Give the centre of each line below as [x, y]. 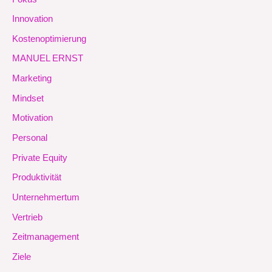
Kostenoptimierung [49, 39]
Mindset [28, 98]
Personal [30, 138]
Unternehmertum [46, 197]
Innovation [32, 19]
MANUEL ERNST [48, 59]
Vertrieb [27, 217]
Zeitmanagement [46, 237]
